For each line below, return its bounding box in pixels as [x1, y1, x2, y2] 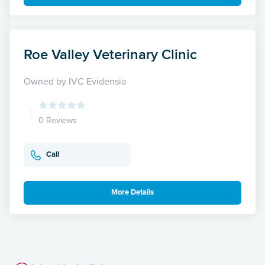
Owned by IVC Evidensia [24, 75, 126, 88]
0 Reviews [38, 115, 77, 125]
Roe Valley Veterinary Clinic [24, 43, 197, 64]
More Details [111, 188, 154, 198]
